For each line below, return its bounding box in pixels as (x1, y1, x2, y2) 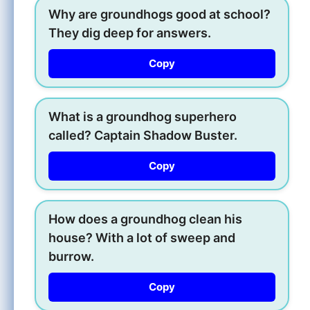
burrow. (48, 248, 94, 264)
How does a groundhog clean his (48, 211, 242, 226)
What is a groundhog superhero (48, 109, 237, 124)
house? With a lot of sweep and (48, 230, 235, 245)
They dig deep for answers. (48, 25, 211, 40)
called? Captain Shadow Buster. (48, 127, 237, 143)
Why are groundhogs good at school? (48, 6, 271, 21)
